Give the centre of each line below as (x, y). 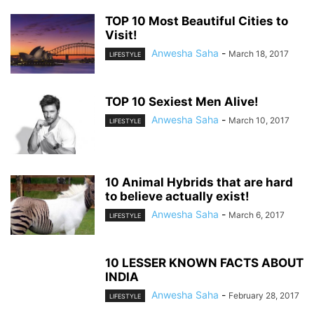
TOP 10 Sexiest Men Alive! (182, 102)
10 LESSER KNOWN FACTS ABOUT (204, 263)
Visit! (121, 35)
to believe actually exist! (177, 196)
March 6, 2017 (257, 215)
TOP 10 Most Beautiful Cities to (197, 21)
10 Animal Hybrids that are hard (199, 182)
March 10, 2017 (259, 120)
